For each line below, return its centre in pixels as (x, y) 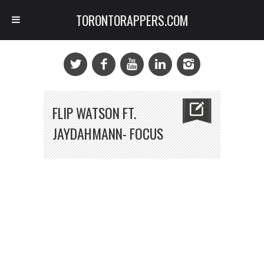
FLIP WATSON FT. (94, 113)
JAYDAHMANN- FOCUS (108, 133)
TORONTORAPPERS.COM (132, 20)
